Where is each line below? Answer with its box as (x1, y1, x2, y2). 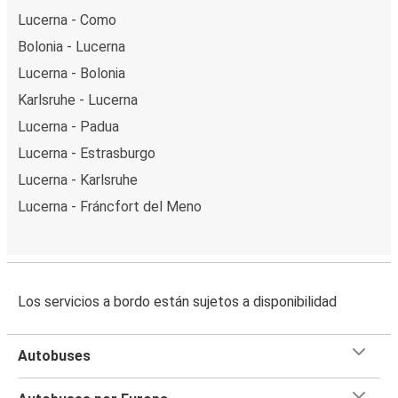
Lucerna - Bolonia (18, 64, 125, 82)
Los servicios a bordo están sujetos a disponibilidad (18, 292, 337, 310)
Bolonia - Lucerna (18, 37, 125, 55)
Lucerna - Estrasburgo (18, 144, 155, 162)
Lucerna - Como (18, 11, 116, 28)
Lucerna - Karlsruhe (18, 171, 138, 188)
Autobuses (18, 346, 91, 364)
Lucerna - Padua (18, 117, 119, 135)
